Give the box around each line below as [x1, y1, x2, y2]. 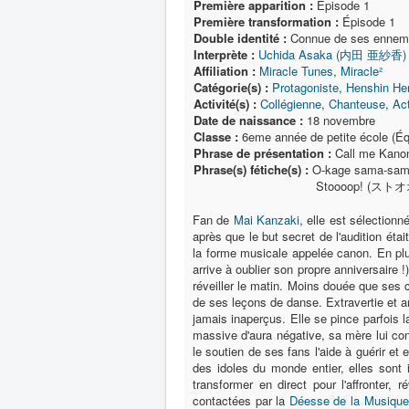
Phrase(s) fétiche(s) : [194, 161, 309, 178]
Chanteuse [329, 95, 385, 112]
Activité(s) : [194, 95, 257, 112]
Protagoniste [272, 79, 339, 96]
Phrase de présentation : [194, 144, 331, 162]
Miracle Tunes [259, 62, 333, 79]
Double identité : [194, 29, 287, 47]
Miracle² [341, 62, 383, 79]
